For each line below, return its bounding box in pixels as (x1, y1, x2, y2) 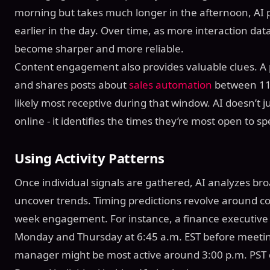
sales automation (129, 78, 212, 92)
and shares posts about (14, 78, 129, 92)
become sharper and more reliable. (14, 42, 184, 55)
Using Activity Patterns (14, 149, 165, 167)
